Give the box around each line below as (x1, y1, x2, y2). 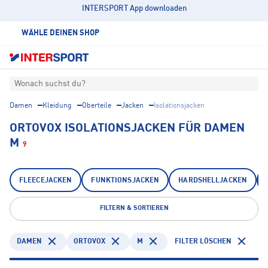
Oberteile (82, 102, 111, 110)
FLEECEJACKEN (19, 177, 72, 185)
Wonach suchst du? (14, 80, 86, 89)
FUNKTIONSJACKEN (91, 177, 160, 185)
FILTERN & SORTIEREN (99, 205, 169, 212)
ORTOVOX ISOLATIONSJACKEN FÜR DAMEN (10, 123, 245, 135)
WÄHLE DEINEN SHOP (22, 29, 99, 37)
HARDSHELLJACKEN (178, 177, 248, 185)
